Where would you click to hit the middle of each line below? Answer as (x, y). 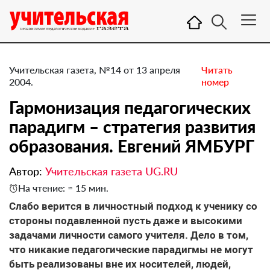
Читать (217, 70)
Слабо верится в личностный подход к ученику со (133, 206)
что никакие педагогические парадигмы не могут (131, 250)
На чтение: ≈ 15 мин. (63, 188)
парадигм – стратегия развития (132, 127)
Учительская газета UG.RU (111, 171)
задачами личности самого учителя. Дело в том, (129, 235)
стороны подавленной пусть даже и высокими (126, 221)
